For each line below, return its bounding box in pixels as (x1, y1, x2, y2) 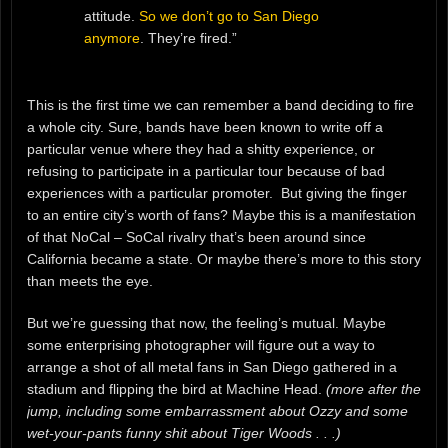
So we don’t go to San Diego (138, 7, 319, 24)
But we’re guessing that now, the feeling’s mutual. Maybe (27, 315, 386, 332)
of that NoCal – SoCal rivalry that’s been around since (27, 228, 366, 245)
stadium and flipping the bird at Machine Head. (27, 381, 326, 398)
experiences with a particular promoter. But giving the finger (27, 184, 407, 201)
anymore (83, 29, 140, 46)
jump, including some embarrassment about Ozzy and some (27, 403, 408, 420)
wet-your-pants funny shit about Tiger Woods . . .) (27, 425, 341, 442)
